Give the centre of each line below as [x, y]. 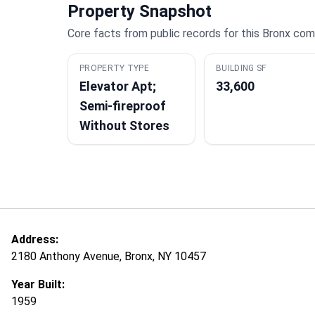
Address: [35, 239]
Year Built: [38, 284]
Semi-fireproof [123, 106]
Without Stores [124, 126]
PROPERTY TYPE [114, 68]
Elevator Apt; [118, 86]
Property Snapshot [140, 11]
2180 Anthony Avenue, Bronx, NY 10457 [109, 256]
